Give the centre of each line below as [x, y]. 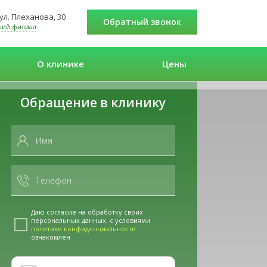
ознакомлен [50, 237]
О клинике [60, 64]
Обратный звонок [145, 22]
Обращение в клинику [93, 103]
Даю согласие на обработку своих [87, 212]
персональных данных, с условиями [90, 221]
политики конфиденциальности [83, 229]
